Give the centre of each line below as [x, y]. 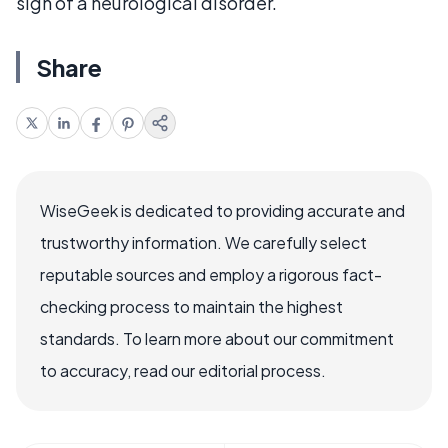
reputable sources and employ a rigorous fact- [211, 274]
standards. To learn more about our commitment [217, 338]
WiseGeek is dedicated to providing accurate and [222, 210]
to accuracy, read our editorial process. [183, 370]
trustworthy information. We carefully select [203, 242]
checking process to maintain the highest [191, 306]
